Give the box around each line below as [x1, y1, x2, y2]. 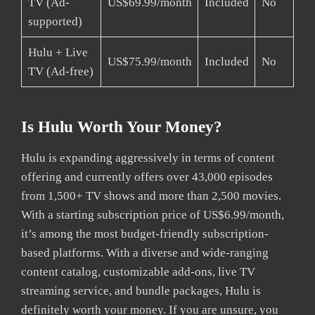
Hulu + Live [27, 46, 88, 60]
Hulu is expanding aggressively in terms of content [21, 151, 275, 165]
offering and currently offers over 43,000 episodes [21, 170, 273, 184]
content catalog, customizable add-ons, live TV [21, 265, 255, 279]
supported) [27, 15, 82, 29]
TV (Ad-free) [27, 65, 94, 79]
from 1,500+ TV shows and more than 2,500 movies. [21, 189, 281, 203]
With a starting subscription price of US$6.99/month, [21, 208, 284, 222]
